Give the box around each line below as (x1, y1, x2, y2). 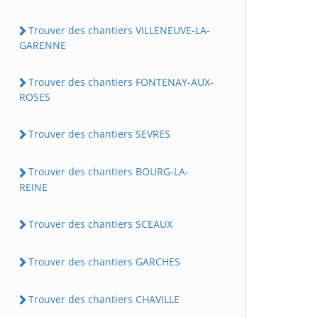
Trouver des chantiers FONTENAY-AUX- (28, 75, 214, 89)
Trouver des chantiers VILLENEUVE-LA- (28, 23, 210, 37)
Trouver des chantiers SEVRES (28, 127, 170, 141)
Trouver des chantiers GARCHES (28, 254, 180, 268)
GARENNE (19, 38, 66, 52)
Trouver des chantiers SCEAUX (28, 216, 172, 231)
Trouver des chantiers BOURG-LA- (28, 165, 189, 179)
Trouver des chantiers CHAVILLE (28, 292, 180, 306)
